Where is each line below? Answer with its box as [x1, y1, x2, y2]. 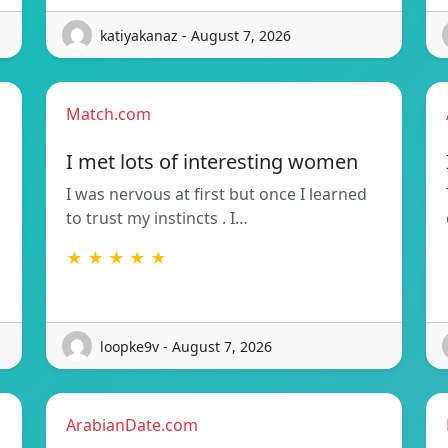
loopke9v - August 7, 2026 [100, 336, 272, 356]
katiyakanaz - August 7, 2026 [100, 25, 291, 45]
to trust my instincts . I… [66, 207, 248, 230]
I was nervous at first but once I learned [66, 183, 367, 206]
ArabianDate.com [66, 414, 198, 437]
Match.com [66, 103, 151, 126]
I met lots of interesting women [66, 148, 358, 176]
